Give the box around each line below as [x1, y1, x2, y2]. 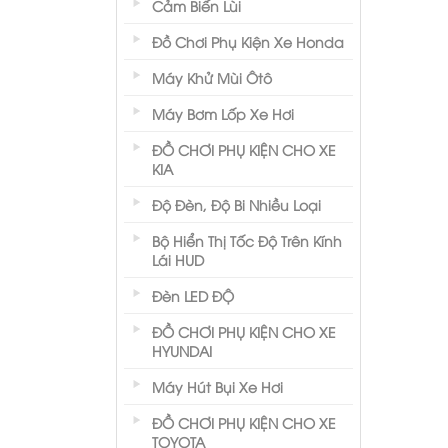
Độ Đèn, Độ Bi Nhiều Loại [152, 195, 321, 214]
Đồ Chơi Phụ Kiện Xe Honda [152, 32, 344, 51]
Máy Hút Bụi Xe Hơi [152, 377, 283, 396]
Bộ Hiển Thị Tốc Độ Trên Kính [152, 231, 342, 250]
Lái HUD [152, 250, 204, 269]
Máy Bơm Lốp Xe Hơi [152, 104, 294, 123]
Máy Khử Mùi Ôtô [152, 68, 272, 87]
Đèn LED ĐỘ [152, 286, 234, 305]
